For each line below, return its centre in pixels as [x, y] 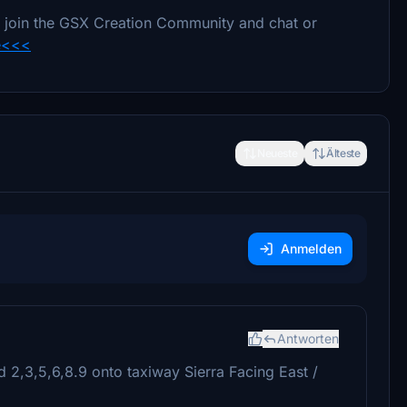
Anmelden [312, 248]
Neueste [277, 153]
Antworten [308, 338]
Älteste [343, 153]
